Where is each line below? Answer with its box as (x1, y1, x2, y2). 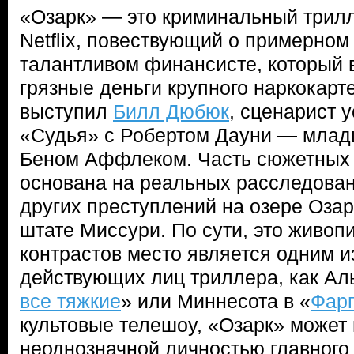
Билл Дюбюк (113, 100, 229, 122)
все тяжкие (20, 290, 121, 312)
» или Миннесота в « (121, 290, 311, 312)
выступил (20, 100, 113, 122)
